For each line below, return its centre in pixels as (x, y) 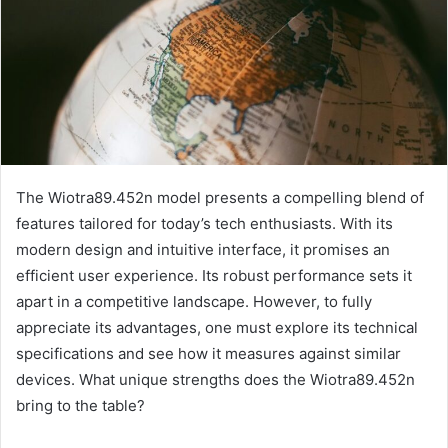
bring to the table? (80, 405)
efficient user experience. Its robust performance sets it (214, 275)
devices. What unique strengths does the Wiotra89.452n (215, 379)
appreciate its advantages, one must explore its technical (217, 327)
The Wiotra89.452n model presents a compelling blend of (220, 197)
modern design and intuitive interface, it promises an (203, 249)
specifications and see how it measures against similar (208, 353)
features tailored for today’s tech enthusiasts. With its (204, 223)
